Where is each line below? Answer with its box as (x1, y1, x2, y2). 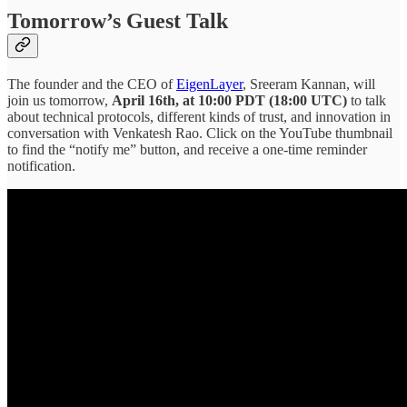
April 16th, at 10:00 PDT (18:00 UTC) (112, 93, 347, 109)
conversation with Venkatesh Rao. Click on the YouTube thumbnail (7, 125, 392, 142)
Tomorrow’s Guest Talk (7, 9, 228, 34)
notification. (7, 158, 75, 174)
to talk (347, 93, 386, 109)
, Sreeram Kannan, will (243, 76, 375, 93)
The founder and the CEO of (7, 76, 176, 93)
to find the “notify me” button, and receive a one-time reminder (7, 142, 367, 158)
